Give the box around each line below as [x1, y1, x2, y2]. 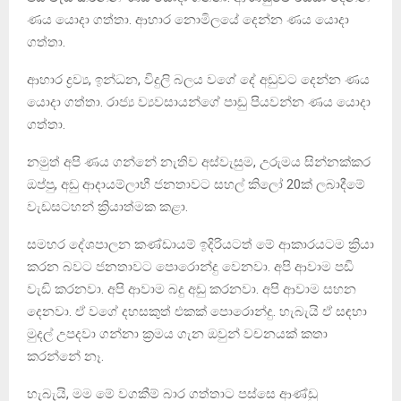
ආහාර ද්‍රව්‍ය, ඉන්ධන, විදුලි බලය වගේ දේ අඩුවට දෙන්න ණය [27, 71, 370, 88]
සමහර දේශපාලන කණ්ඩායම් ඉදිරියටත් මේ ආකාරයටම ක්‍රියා [27, 235, 374, 252]
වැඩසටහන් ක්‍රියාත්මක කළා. [27, 198, 188, 215]
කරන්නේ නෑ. [27, 347, 104, 364]
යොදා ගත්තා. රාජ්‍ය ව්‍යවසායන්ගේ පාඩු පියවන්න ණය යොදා [27, 93, 371, 110]
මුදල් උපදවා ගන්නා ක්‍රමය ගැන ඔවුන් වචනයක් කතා [27, 325, 328, 342]
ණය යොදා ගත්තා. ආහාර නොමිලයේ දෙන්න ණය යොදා [27, 11, 349, 28]
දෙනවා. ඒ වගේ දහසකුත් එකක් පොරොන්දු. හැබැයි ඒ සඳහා [27, 303, 367, 320]
